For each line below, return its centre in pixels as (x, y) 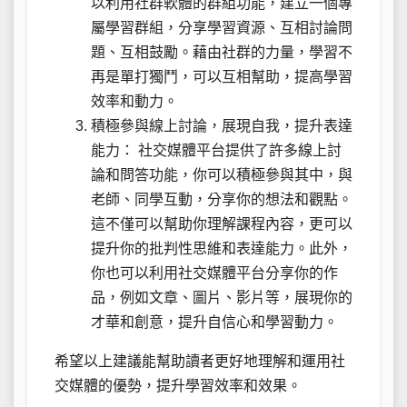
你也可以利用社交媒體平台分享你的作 (214, 273)
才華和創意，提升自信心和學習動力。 (214, 323)
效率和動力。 (134, 102)
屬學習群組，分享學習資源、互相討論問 (222, 28)
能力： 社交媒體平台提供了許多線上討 (216, 151)
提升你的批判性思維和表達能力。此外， (222, 249)
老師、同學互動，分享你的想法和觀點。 (222, 200)
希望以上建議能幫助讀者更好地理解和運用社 (200, 362)
